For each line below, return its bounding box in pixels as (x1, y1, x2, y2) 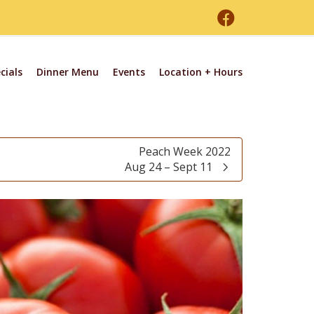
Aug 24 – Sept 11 (125, 159, 212, 175)
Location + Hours (159, 65, 243, 78)
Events (113, 65, 145, 78)
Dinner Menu (36, 65, 99, 78)
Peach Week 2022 (139, 144, 231, 159)
